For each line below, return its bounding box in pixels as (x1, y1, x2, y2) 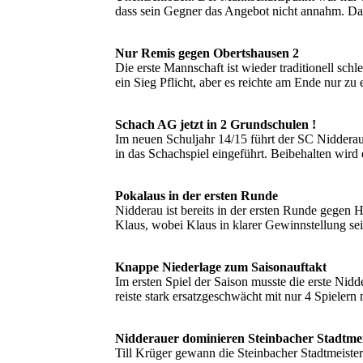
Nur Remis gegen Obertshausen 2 (115, 46, 299, 61)
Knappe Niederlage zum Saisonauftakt (115, 260, 327, 275)
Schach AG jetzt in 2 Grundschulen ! (115, 117, 316, 132)
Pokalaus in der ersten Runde (115, 189, 278, 203)
